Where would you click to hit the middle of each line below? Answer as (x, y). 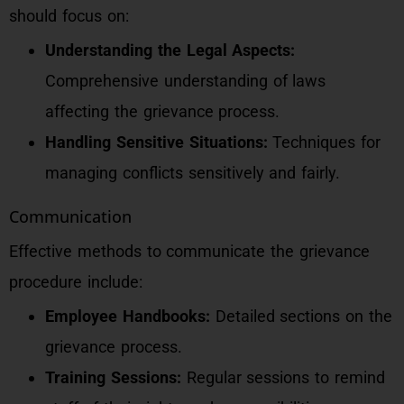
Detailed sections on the (301, 316)
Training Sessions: (113, 377)
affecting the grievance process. (163, 111)
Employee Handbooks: (128, 316)
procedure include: (76, 282)
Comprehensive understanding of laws (186, 81)
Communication (70, 216)
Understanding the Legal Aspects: (170, 50)
